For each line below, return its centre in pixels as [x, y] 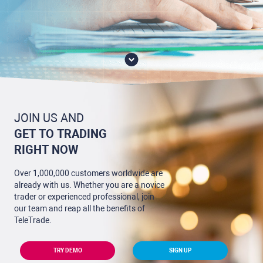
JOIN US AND [49, 118]
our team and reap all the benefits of [80, 208]
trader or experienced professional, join [84, 197]
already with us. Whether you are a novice [89, 185]
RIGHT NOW [46, 150]
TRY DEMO [68, 250]
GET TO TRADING [60, 134]
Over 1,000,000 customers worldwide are [88, 173]
